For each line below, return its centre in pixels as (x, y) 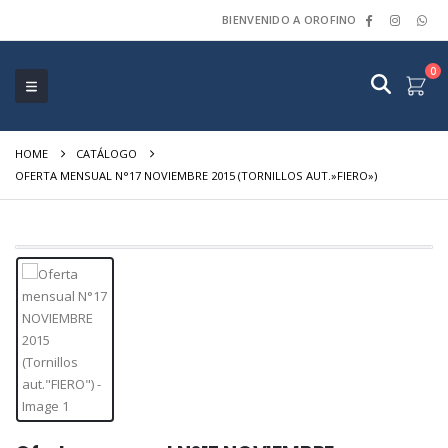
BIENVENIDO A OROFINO (289, 19)
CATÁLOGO (106, 153)
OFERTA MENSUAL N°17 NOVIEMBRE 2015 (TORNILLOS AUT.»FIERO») (195, 175)
